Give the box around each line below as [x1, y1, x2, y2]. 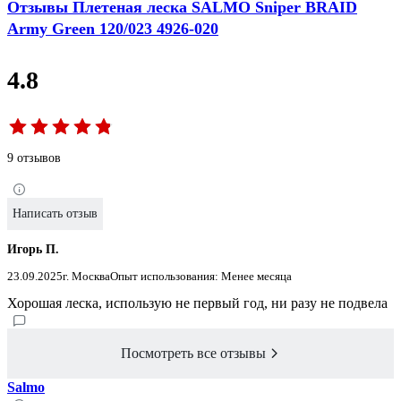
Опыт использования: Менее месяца [110, 269, 292, 283]
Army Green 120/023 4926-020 [7, 20, 218, 38]
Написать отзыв [13, 206, 98, 220]
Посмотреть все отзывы [121, 346, 266, 362]
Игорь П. [7, 242, 59, 256]
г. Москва [63, 269, 110, 283]
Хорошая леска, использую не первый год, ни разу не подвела [7, 294, 388, 311]
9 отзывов [7, 151, 61, 166]
